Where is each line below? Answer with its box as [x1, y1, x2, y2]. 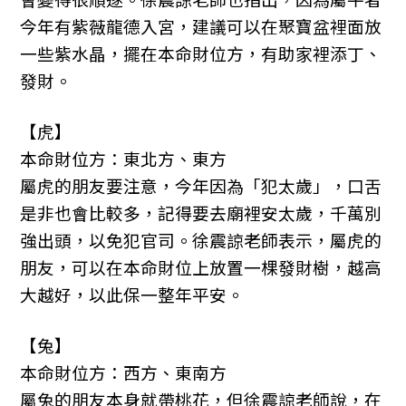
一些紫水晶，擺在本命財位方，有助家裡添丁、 [20, 41, 382, 66]
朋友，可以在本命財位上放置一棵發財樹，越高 [20, 255, 382, 280]
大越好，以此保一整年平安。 [20, 282, 245, 307]
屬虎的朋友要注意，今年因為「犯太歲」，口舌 [20, 173, 382, 198]
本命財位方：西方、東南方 [20, 360, 227, 385]
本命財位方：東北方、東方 [20, 146, 227, 171]
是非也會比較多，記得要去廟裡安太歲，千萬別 [20, 200, 382, 226]
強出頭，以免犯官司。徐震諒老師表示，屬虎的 [20, 227, 382, 253]
